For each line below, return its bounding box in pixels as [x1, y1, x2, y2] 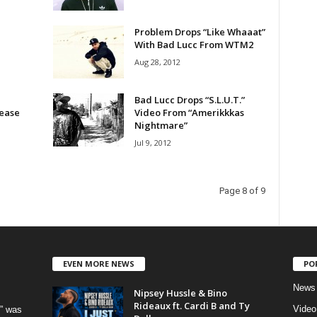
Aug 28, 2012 [134, 57, 180, 67]
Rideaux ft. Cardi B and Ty [133, 299, 250, 312]
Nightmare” [134, 119, 188, 132]
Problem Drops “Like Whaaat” [134, 25, 265, 38]
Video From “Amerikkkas [134, 106, 244, 119]
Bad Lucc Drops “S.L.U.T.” [134, 93, 245, 106]
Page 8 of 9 [219, 185, 265, 196]
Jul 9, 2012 [134, 137, 171, 148]
